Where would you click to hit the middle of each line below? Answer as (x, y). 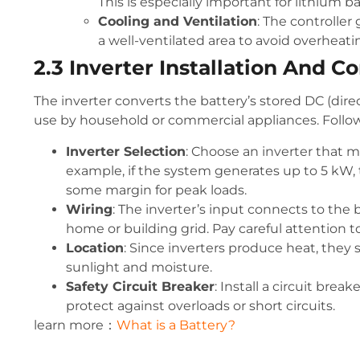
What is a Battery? (176, 325)
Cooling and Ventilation (178, 22)
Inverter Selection (126, 151)
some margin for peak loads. (156, 190)
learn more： (75, 325)
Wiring (89, 209)
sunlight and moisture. (139, 267)
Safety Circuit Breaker (140, 286)
